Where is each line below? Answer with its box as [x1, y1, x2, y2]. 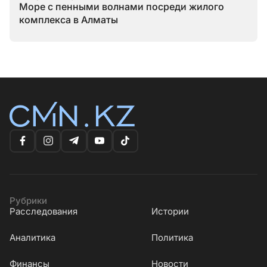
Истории [151, 205, 189, 217]
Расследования [10, 205, 77, 217]
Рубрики [10, 194, 47, 206]
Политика [151, 231, 193, 243]
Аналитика [10, 231, 55, 243]
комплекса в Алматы [19, 13, 118, 26]
